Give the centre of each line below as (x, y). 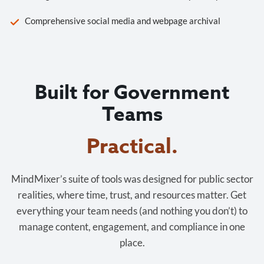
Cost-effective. (132, 147)
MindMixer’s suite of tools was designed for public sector (132, 179)
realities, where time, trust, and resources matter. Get (132, 195)
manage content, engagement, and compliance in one (132, 227)
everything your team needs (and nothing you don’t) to (132, 211)
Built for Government (132, 93)
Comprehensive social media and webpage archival (123, 21)
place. (132, 243)
